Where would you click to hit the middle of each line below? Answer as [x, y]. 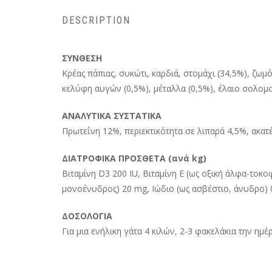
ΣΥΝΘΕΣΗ [82, 58]
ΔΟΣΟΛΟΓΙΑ [87, 216]
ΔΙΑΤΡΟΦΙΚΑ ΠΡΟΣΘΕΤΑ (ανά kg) [134, 158]
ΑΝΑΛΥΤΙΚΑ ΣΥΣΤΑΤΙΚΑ [112, 115]
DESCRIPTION [96, 20]
